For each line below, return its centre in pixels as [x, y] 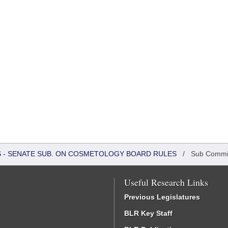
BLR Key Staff [148, 213]
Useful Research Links [166, 182]
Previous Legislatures [162, 197]
